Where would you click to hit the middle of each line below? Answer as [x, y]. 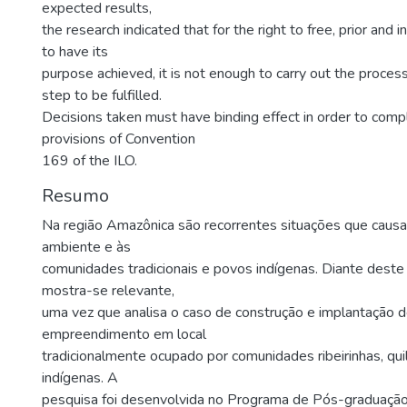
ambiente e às [86, 247]
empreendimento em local [124, 334]
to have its [75, 52]
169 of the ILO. [89, 161]
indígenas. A [80, 378]
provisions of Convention [119, 139]
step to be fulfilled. [102, 95]
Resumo [75, 196]
